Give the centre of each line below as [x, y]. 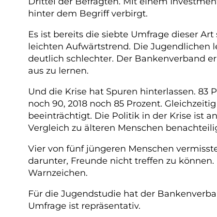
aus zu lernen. [58, 70]
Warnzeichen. [58, 173]
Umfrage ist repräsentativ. [84, 206]
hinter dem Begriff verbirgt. [88, 13]
